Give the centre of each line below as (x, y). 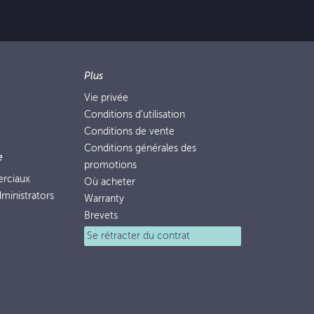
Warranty (104, 199)
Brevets (101, 216)
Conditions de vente (129, 131)
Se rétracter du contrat (138, 236)
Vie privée (106, 98)
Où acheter (110, 182)
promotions (110, 165)
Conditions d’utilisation (135, 115)
